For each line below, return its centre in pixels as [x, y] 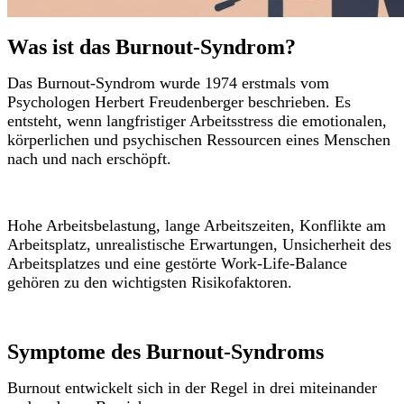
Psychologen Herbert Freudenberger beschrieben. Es [179, 102]
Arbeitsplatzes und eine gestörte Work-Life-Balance [177, 264]
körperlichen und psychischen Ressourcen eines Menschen [199, 140]
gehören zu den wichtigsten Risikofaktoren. [150, 283]
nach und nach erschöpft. [89, 159]
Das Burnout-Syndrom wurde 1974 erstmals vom [168, 83]
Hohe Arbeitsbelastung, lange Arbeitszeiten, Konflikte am [197, 226]
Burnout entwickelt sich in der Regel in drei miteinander [192, 388]
